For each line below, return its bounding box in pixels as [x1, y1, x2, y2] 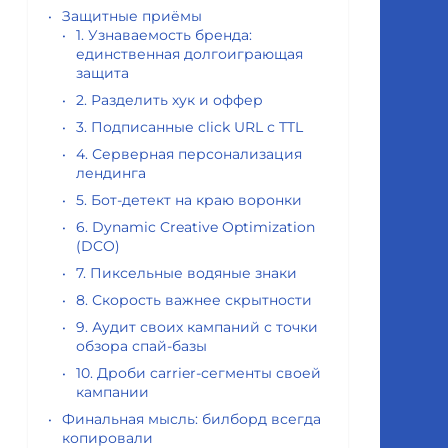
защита [76, 64, 129, 82]
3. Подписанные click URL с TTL [76, 118, 303, 136]
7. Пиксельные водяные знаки [76, 264, 297, 282]
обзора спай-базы [76, 337, 207, 355]
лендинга [76, 164, 146, 182]
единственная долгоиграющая [76, 45, 303, 63]
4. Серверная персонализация [76, 145, 302, 163]
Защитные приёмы [62, 7, 202, 25]
